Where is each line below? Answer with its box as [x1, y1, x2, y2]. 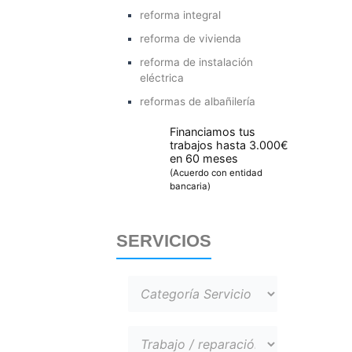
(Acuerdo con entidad [170, 167, 263, 179]
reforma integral [140, 8, 222, 21]
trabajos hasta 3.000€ [170, 138, 289, 152]
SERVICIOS [116, 231, 211, 251]
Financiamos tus [170, 125, 256, 139]
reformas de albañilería [140, 95, 256, 108]
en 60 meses [170, 152, 239, 166]
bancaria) [170, 181, 211, 192]
